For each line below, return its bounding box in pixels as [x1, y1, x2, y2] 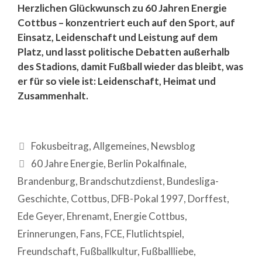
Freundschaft [18, 244, 76, 257]
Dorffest [188, 192, 227, 205]
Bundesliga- [167, 174, 219, 187]
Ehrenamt [67, 209, 109, 222]
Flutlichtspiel [126, 227, 182, 240]
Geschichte [18, 192, 67, 205]
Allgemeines [93, 139, 147, 152]
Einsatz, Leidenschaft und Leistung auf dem [18, 30, 218, 43]
